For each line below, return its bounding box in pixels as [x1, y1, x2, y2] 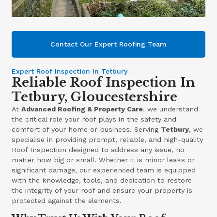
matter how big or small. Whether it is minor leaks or [12, 155, 195, 164]
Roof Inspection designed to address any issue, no [12, 145, 185, 154]
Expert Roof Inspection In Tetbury [12, 67, 128, 75]
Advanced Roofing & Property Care [21, 105, 143, 113]
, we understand [143, 105, 199, 113]
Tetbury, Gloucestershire [12, 89, 178, 105]
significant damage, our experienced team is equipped [12, 166, 196, 174]
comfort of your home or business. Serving [12, 125, 161, 133]
